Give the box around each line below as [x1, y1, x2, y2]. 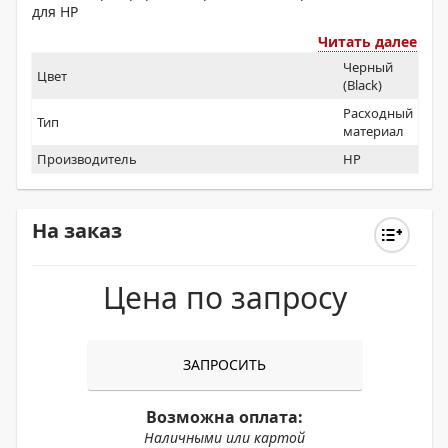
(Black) [343, 76, 382, 94]
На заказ [32, 217, 122, 244]
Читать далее [318, 32, 417, 51]
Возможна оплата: [146, 406, 303, 428]
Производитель [37, 150, 137, 168]
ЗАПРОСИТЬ [183, 355, 266, 374]
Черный [343, 58, 393, 76]
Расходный [343, 104, 413, 122]
